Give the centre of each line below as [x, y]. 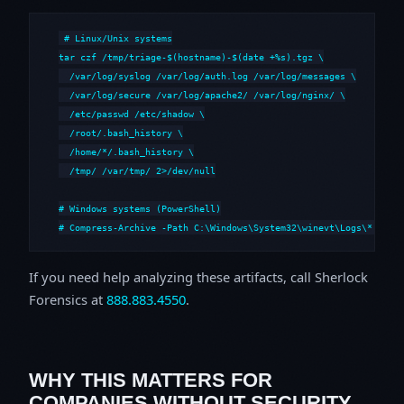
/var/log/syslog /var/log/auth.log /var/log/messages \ [207, 75]
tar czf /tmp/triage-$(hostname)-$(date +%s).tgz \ [191, 56]
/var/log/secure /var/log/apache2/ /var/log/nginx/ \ [202, 94]
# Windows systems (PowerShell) [140, 208]
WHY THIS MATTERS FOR [151, 380]
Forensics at [68, 299]
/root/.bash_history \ [121, 132]
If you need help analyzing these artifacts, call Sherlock [198, 276]
